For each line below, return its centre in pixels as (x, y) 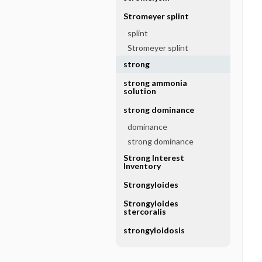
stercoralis (144, 211)
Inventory (142, 166)
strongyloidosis (154, 230)
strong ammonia (155, 83)
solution (139, 91)
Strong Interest (154, 158)
